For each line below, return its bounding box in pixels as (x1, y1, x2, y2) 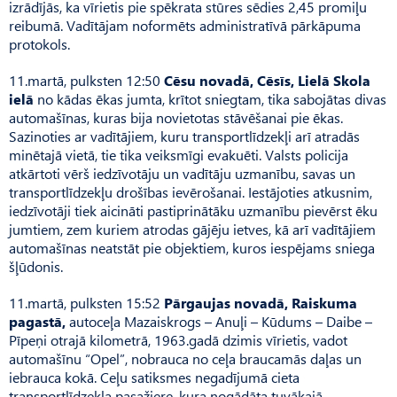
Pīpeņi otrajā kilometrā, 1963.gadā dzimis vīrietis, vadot (9, 330, 347, 349)
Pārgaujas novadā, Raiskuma (164, 292, 357, 312)
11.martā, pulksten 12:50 (9, 70, 160, 90)
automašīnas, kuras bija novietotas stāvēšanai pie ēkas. (9, 107, 343, 127)
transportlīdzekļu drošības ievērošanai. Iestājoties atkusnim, (9, 182, 372, 201)
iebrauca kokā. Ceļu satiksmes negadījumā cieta (9, 367, 300, 386)
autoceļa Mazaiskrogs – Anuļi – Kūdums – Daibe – (66, 311, 372, 331)
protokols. (9, 34, 70, 53)
